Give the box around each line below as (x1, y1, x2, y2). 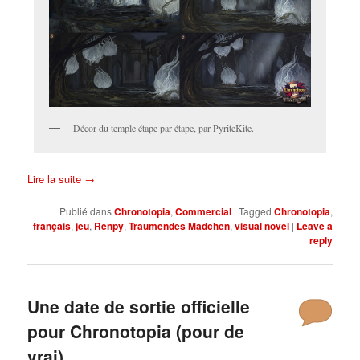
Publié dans (59, 203, 112, 218)
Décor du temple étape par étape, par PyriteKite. (72, 121, 254, 135)
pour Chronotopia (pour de (27, 318, 245, 343)
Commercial (174, 203, 231, 219)
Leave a (296, 218, 333, 233)
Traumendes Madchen (128, 218, 230, 233)
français (32, 218, 71, 233)
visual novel (234, 218, 289, 233)
